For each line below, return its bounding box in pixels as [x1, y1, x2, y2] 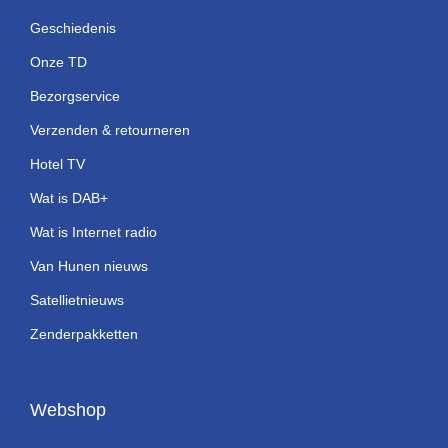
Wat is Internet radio [30, 223, 157, 240]
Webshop [30, 399, 106, 420]
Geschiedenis [30, 19, 116, 36]
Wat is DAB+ [30, 189, 108, 206]
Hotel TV [30, 155, 85, 172]
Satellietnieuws [30, 291, 124, 308]
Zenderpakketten [30, 325, 138, 342]
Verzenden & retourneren [30, 121, 190, 138]
